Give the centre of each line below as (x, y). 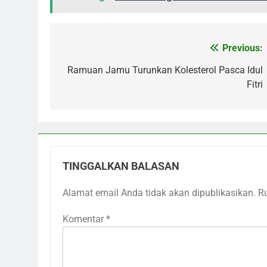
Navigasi (89, 51)
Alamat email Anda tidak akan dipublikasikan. (159, 193)
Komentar (84, 219)
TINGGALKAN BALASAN (121, 166)
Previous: (243, 48)
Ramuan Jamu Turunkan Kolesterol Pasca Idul (165, 70)
